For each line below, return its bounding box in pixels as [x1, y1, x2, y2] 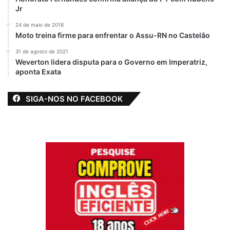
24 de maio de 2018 [15, 21, 64, 28]
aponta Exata [15, 67, 61, 76]
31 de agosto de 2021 [15, 48, 68, 54]
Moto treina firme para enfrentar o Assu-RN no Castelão [15, 30, 210, 40]
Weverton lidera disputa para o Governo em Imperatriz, [15, 57, 207, 66]
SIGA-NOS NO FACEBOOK [26, 93, 123, 104]
